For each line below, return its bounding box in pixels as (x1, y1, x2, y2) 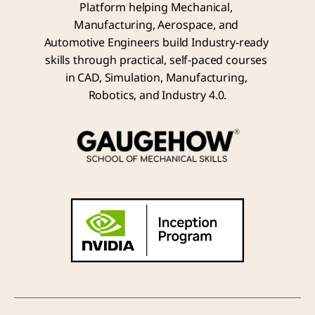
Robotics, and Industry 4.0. (88, 87, 227, 104)
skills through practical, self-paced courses (45, 52, 268, 69)
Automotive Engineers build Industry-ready (44, 34, 269, 51)
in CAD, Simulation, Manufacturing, (65, 70, 247, 86)
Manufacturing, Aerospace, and (73, 17, 239, 34)
